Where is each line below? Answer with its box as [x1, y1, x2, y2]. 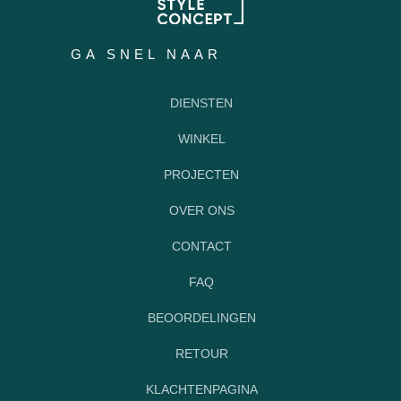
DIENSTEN [170, 95, 233, 110]
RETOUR [175, 346, 228, 361]
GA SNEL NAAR [71, 46, 222, 62]
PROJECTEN [164, 166, 239, 182]
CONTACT [171, 238, 232, 253]
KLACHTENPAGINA [145, 381, 258, 397]
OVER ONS [168, 202, 235, 218]
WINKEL [177, 131, 226, 146]
